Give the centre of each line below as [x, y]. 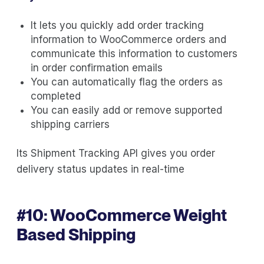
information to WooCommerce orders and [128, 39]
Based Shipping [76, 234]
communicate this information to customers [134, 53]
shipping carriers [70, 124]
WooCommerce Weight [138, 215]
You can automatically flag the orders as [127, 82]
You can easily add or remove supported [126, 110]
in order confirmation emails [97, 67]
